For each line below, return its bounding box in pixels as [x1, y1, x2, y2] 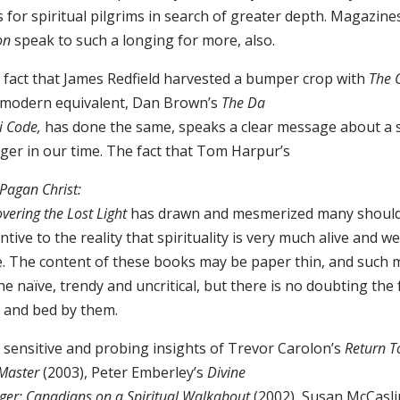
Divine [206, 362, 246, 383]
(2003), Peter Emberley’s [42, 362, 207, 383]
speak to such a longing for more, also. [10, 30, 275, 51]
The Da [221, 93, 265, 113]
